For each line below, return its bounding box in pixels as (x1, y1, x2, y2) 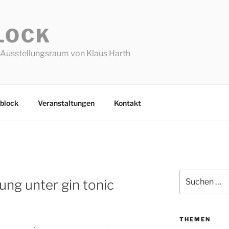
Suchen (179, 171, 205, 179)
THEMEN (179, 216, 211, 223)
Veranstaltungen (37, 98, 95, 107)
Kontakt (113, 98, 141, 107)
